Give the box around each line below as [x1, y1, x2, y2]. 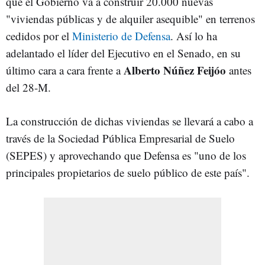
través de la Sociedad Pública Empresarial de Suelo [6, 131, 235, 146]
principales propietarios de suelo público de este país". [6, 165, 253, 180]
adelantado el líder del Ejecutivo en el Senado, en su [6, 46, 241, 60]
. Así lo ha [170, 28, 217, 43]
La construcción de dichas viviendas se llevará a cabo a [6, 114, 253, 128]
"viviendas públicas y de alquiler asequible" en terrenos [6, 11, 255, 26]
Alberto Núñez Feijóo [124, 62, 226, 78]
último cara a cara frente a [6, 63, 124, 77]
